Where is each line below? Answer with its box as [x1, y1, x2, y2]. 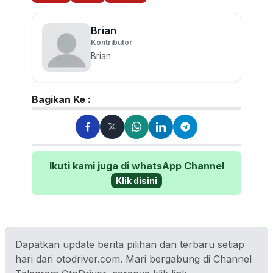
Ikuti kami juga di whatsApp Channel [49, 160, 224, 172]
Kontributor [91, 38, 132, 48]
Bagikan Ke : [32, 93, 91, 106]
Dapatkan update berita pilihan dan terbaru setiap [15, 238, 244, 251]
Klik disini [116, 175, 157, 186]
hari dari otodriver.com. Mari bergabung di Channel [15, 253, 252, 266]
